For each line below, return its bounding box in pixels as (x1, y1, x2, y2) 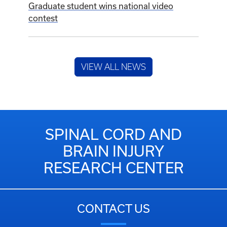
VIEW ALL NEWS (81, 62, 146, 72)
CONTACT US (77, 202, 150, 215)
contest (28, 13, 58, 23)
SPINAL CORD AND (45, 126, 182, 143)
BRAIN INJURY (63, 142, 164, 160)
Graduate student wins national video (28, 1, 173, 11)
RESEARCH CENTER (43, 159, 184, 177)
